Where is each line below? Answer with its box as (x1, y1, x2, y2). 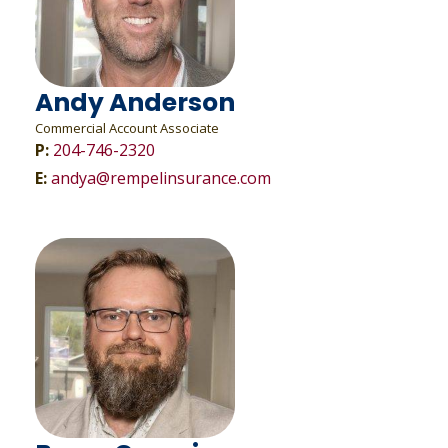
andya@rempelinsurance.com (51, 167, 271, 189)
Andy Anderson (35, 85, 235, 120)
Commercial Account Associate (35, 119, 222, 137)
